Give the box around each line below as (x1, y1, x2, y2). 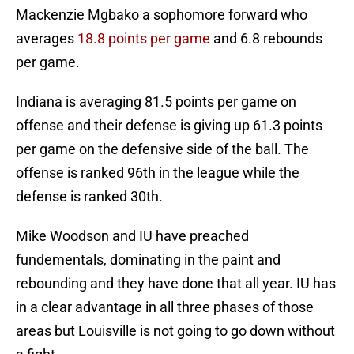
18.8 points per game (77, 30, 213, 47)
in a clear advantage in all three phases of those (16, 299, 314, 316)
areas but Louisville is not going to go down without (16, 322, 335, 340)
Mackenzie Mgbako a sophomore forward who (16, 6, 307, 24)
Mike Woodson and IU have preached (16, 228, 249, 245)
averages (16, 30, 77, 47)
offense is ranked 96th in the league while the (16, 164, 299, 182)
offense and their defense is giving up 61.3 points (16, 117, 322, 134)
